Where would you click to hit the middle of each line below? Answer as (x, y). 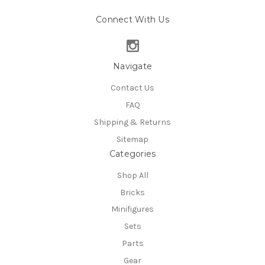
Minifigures (132, 209)
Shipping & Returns (132, 122)
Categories (132, 153)
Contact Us (132, 88)
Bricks (132, 192)
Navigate (132, 66)
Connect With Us (132, 19)
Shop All (132, 175)
